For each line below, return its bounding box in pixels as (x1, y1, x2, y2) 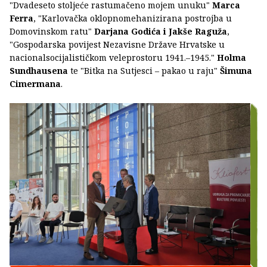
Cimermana (10, 77, 61, 89)
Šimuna (220, 64, 252, 76)
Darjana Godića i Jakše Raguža (94, 25, 227, 37)
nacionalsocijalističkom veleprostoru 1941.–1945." (10, 51, 217, 63)
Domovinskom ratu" (10, 25, 94, 37)
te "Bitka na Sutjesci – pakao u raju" (68, 64, 220, 76)
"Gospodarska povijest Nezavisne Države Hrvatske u (10, 38, 225, 50)
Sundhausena (10, 64, 68, 76)
